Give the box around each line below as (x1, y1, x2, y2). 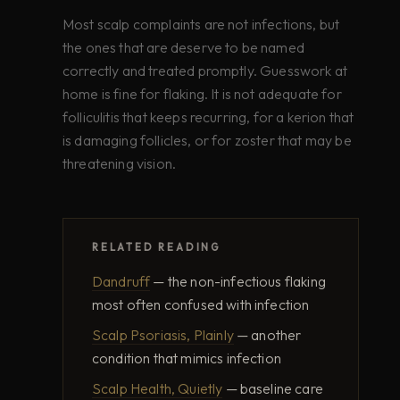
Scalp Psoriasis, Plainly (92, 326, 234, 345)
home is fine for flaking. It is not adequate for (62, 85, 342, 104)
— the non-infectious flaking (150, 272, 326, 291)
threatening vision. (62, 154, 177, 173)
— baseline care (222, 379, 323, 398)
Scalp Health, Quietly (92, 379, 223, 398)
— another (233, 326, 302, 345)
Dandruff (92, 272, 151, 291)
